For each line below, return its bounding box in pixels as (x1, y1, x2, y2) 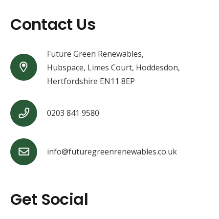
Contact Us (10, 13, 95, 35)
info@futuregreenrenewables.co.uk (46, 146, 177, 157)
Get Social (10, 188, 88, 210)
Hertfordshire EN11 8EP (46, 75, 135, 87)
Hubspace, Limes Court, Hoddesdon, (46, 62, 180, 73)
